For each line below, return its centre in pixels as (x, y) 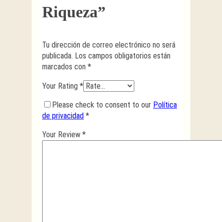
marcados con (65, 66)
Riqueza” (74, 12)
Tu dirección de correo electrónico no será (109, 45)
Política (165, 105)
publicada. (57, 55)
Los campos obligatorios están (123, 55)
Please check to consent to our (103, 105)
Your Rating (61, 86)
